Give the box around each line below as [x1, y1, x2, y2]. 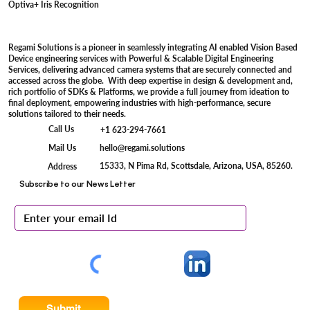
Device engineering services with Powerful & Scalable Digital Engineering [8, 53, 274, 64]
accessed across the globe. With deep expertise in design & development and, [8, 75, 293, 86]
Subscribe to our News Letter [19, 179, 136, 190]
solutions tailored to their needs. [8, 108, 129, 119]
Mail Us [48, 143, 77, 154]
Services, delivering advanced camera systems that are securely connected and [8, 64, 293, 75]
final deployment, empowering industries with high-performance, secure [8, 97, 271, 108]
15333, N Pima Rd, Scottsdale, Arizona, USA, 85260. [99, 161, 293, 172]
